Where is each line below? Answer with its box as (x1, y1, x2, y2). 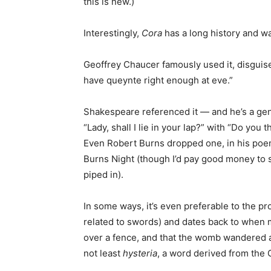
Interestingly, (83, 27, 142, 39)
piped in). (83, 169, 123, 181)
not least (83, 247, 123, 260)
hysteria (123, 247, 157, 260)
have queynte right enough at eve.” (83, 74, 233, 87)
